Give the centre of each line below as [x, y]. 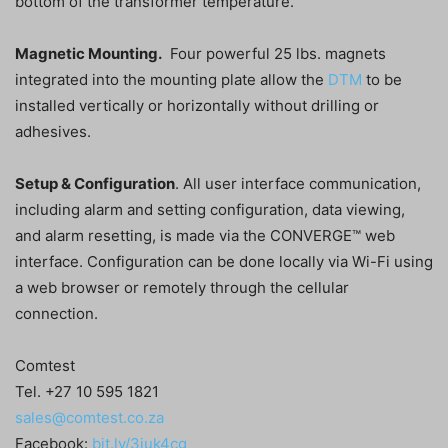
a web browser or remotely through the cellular [182, 288]
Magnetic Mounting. [88, 54]
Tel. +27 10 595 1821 [87, 392]
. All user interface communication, [298, 184]
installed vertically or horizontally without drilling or [197, 106]
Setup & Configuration [95, 184]
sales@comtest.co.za [89, 418]
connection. [56, 314]
